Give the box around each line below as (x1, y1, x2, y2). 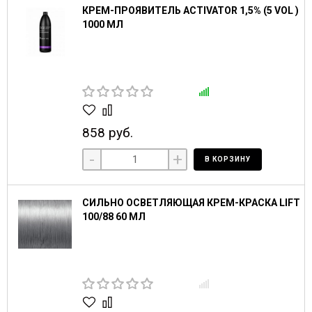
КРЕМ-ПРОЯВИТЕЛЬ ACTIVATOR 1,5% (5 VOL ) (82, 4, 299, 16)
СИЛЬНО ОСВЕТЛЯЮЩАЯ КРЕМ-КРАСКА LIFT (82, 196, 300, 208)
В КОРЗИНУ (204, 155, 251, 163)
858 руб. (82, 124, 133, 141)
